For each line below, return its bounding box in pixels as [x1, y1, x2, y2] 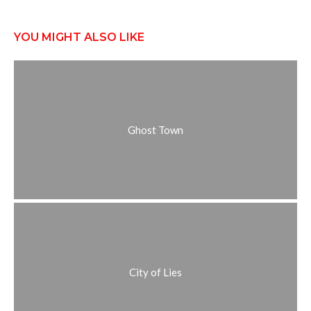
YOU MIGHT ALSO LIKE [14, 31, 144, 44]
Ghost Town [128, 124, 183, 136]
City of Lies [129, 266, 182, 278]
